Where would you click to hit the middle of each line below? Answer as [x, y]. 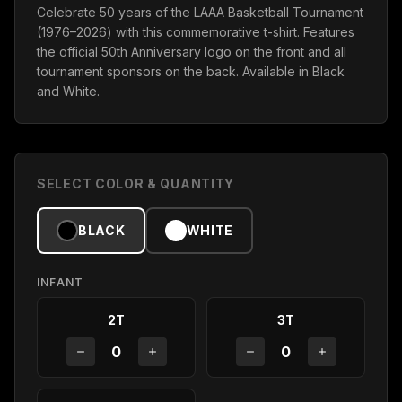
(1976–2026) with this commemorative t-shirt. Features [196, 32]
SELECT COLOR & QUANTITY [136, 184]
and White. [68, 91]
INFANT [61, 282]
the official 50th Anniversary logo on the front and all [192, 52]
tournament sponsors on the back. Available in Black [191, 71]
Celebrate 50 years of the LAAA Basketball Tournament [200, 12]
